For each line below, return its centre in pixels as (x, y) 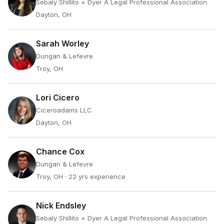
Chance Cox (60, 151)
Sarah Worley (62, 43)
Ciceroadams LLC (64, 110)
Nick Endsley (61, 205)
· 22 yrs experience (94, 176)
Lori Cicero (58, 97)
